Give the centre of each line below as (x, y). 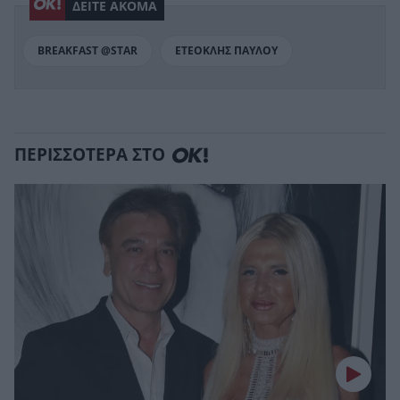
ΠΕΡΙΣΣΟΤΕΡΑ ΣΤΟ (90, 155)
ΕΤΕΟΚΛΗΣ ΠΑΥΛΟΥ (226, 50)
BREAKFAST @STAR (87, 50)
